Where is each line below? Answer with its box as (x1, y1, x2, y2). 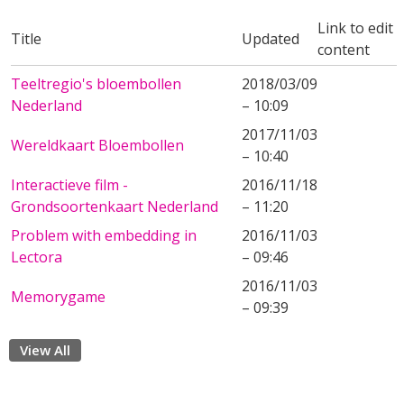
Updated (242, 29, 299, 49)
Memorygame (11, 287, 106, 307)
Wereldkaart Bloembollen (11, 135, 184, 155)
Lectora (11, 247, 62, 267)
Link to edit (317, 18, 393, 38)
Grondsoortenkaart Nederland (11, 197, 218, 216)
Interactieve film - (11, 175, 128, 195)
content (317, 40, 370, 60)
